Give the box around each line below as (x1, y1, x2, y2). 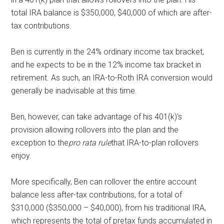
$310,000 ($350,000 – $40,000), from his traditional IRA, (11, 202, 206, 212)
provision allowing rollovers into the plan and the (11, 124, 179, 134)
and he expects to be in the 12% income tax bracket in (11, 59, 201, 69)
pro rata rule (68, 137, 111, 147)
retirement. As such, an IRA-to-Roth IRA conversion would (11, 72, 213, 82)
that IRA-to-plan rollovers (111, 137, 199, 147)
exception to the (11, 137, 69, 147)
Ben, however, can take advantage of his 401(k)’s (11, 111, 182, 121)
